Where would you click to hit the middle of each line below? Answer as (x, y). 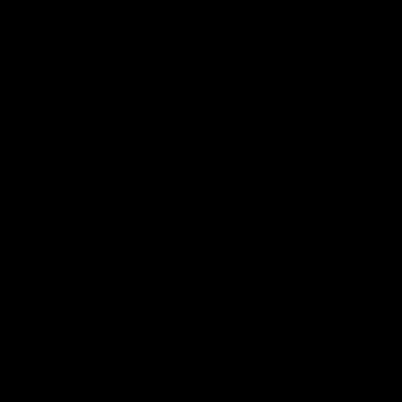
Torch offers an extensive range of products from (201, 246)
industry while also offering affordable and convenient (201, 117)
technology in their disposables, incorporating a (201, 160)
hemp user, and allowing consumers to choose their (201, 289)
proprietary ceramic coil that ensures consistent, (201, 182)
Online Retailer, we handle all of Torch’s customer (201, 376)
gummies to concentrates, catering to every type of (201, 268)
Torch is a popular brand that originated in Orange (201, 31)
